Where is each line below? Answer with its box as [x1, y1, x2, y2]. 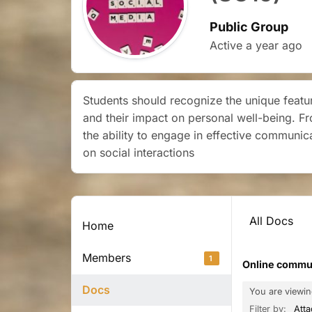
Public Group [210, 19, 288, 34]
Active [210, 38, 246, 52]
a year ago [246, 38, 302, 52]
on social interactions [83, 146, 194, 159]
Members [82, 251, 131, 265]
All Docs [249, 214, 293, 228]
